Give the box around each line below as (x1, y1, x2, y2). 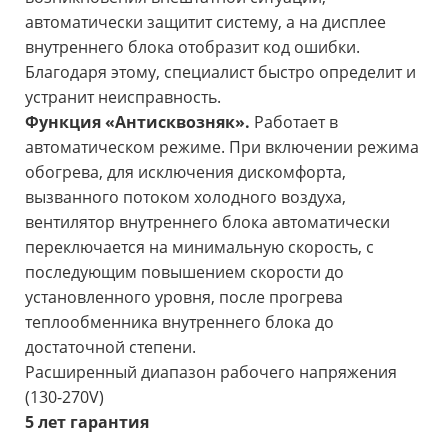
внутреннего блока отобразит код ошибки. (25, 35, 360, 58)
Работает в (254, 110, 338, 133)
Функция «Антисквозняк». (25, 110, 250, 133)
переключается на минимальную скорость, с (25, 235, 374, 258)
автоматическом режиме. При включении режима (25, 135, 419, 158)
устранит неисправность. (25, 85, 221, 108)
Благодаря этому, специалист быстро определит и (25, 60, 416, 83)
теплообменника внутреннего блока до (25, 310, 334, 333)
